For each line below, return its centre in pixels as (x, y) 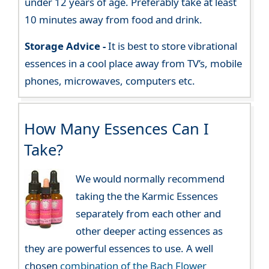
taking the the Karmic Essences (147, 196)
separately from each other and (148, 213)
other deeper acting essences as (149, 231)
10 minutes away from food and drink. (114, 19)
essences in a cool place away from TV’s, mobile (134, 63)
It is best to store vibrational (172, 46)
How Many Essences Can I (116, 128)
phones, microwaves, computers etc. (110, 80)
